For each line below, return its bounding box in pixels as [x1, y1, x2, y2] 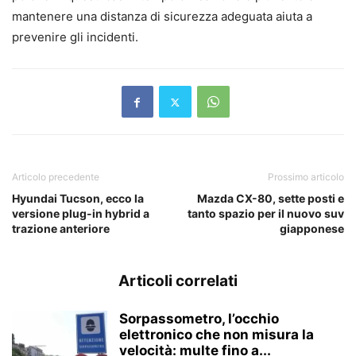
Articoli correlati [118, 272, 238, 291]
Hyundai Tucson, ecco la [12, 192, 144, 206]
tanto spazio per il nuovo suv [188, 207, 344, 221]
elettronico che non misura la [119, 327, 314, 343]
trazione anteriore [12, 222, 110, 236]
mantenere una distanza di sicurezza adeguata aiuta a [12, 9, 312, 25]
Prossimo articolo [268, 171, 344, 184]
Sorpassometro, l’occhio [119, 311, 279, 327]
